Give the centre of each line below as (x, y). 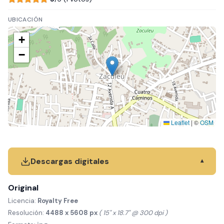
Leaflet (179, 122)
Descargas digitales (70, 161)
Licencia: (23, 201)
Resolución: (27, 213)
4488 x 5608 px (71, 213)
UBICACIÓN (25, 20)
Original (23, 188)
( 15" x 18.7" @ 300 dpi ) (133, 213)
